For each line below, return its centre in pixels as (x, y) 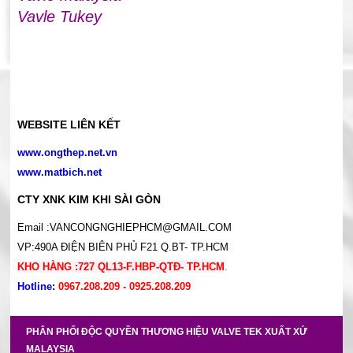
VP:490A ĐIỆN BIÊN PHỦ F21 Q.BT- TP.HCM (123, 247)
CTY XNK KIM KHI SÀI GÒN (89, 199)
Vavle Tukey (59, 17)
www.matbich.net (61, 172)
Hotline (34, 286)
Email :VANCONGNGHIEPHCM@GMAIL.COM (124, 227)
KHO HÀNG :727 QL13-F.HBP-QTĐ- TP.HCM (121, 267)
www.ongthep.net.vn (67, 152)
